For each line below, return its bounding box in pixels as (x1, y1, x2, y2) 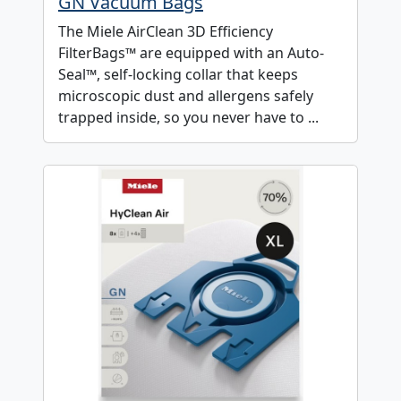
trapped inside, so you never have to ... (58, 107, 319, 128)
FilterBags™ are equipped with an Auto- (58, 43, 324, 64)
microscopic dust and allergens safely (58, 86, 313, 107)
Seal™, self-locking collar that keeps (58, 64, 298, 85)
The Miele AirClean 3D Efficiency (58, 21, 273, 42)
